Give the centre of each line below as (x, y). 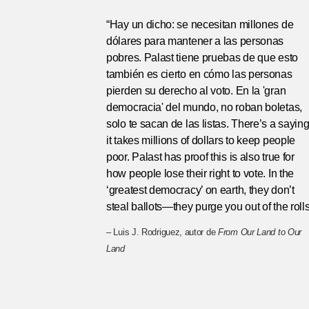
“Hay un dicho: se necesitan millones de (200, 24)
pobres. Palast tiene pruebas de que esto (202, 58)
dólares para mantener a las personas (195, 41)
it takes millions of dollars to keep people (201, 140)
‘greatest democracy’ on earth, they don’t (200, 190)
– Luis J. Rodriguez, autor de (162, 232)
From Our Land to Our (260, 232)
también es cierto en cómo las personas (199, 74)
